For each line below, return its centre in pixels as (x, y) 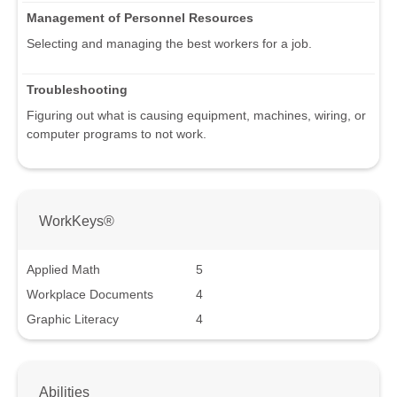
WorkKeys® (77, 220)
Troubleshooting (77, 89)
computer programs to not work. (117, 133)
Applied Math (63, 270)
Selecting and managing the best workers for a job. (169, 43)
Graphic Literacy (73, 319)
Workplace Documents (90, 295)
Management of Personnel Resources (140, 17)
